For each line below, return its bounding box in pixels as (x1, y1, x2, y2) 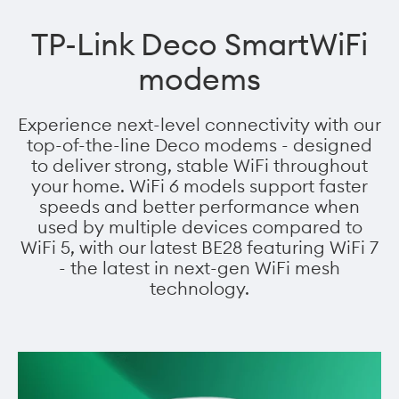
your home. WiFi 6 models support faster (31, 175, 368, 198)
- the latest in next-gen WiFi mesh (59, 256, 340, 280)
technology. (150, 277, 249, 300)
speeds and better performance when (39, 195, 360, 218)
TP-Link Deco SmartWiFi (31, 25, 368, 64)
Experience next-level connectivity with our (18, 113, 381, 136)
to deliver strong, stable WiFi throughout (31, 154, 368, 177)
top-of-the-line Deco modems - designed (27, 134, 372, 157)
